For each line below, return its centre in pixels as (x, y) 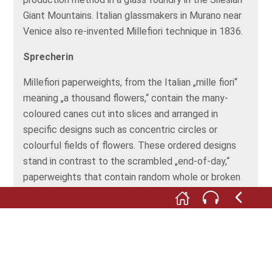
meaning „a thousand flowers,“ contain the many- (126, 98)
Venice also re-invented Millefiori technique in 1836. (133, 32)
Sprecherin (49, 57)
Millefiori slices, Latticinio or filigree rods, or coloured (136, 193)
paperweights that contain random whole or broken (132, 177)
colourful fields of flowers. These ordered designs (130, 146)
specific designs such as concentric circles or (121, 130)
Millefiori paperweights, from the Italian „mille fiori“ (131, 83)
